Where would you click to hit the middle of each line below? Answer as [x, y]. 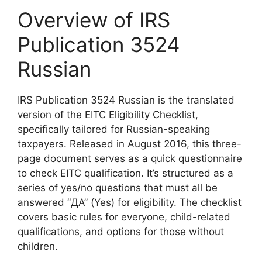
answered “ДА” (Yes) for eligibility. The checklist [130, 202]
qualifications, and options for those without [121, 231]
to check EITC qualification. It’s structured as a [125, 173]
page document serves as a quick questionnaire [130, 158]
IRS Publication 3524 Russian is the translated [126, 100]
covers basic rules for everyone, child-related [124, 217]
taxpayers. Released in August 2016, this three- [130, 144]
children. [38, 246]
